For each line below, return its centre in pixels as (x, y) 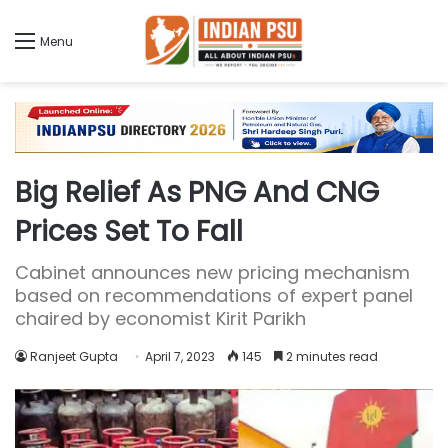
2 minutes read (330, 357)
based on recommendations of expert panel (214, 296)
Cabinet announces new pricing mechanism (212, 273)
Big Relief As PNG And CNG (197, 193)
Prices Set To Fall (129, 232)
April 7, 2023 (180, 357)
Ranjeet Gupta (74, 357)
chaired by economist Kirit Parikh (160, 319)
